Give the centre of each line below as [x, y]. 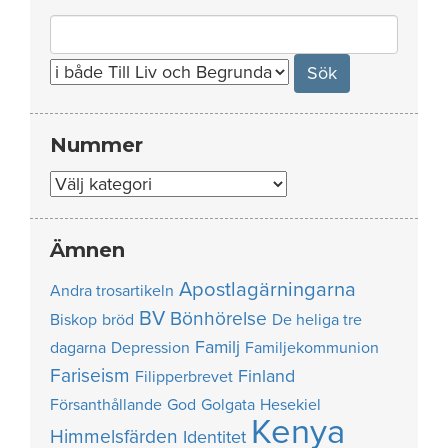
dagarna [78, 348]
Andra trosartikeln [112, 291]
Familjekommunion [312, 348]
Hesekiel [290, 405]
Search [77, 27]
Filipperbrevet [184, 377]
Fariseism [90, 375]
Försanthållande [106, 405]
